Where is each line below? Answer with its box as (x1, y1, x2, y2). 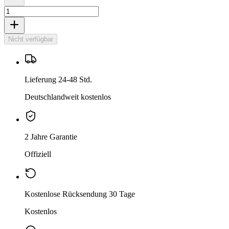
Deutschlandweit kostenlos (25, 93, 111, 102)
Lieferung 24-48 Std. (25, 75, 92, 84)
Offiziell (25, 150, 51, 159)
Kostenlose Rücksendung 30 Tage (25, 190, 135, 199)
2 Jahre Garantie (25, 132, 77, 142)
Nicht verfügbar (8, 35, 53, 43)
